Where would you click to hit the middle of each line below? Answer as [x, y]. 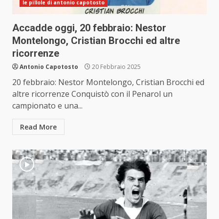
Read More [38, 127]
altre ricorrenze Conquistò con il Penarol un [92, 94]
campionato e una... [47, 106]
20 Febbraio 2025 [116, 67]
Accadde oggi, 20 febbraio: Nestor [89, 28]
